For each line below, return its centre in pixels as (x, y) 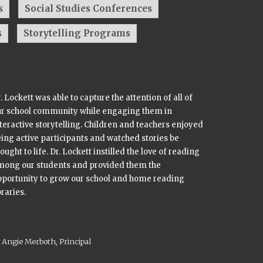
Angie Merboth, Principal (46, 241)
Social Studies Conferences (88, 9)
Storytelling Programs (77, 33)
